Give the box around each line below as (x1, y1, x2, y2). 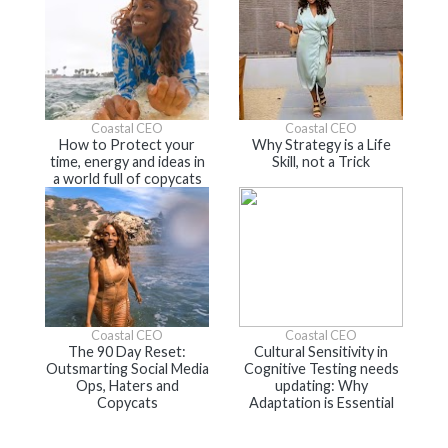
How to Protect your (59, 136, 195, 153)
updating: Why (274, 377, 368, 394)
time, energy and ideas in (49, 153, 205, 170)
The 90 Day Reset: (68, 343, 186, 360)
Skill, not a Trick (272, 153, 370, 170)
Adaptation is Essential (248, 394, 394, 411)
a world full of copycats (52, 170, 202, 187)
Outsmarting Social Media (45, 360, 209, 377)
